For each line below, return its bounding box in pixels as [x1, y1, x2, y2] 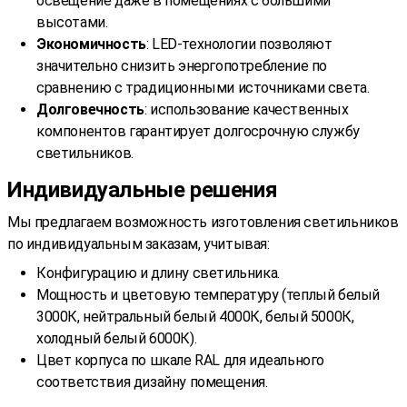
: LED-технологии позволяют [145, 35, 333, 53]
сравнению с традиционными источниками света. [36, 78, 370, 96]
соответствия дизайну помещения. [36, 372, 268, 391]
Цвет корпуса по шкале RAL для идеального [36, 351, 324, 369]
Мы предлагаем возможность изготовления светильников [7, 213, 399, 231]
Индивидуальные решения [7, 176, 278, 203]
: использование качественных [144, 100, 349, 118]
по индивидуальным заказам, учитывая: [7, 234, 270, 253]
